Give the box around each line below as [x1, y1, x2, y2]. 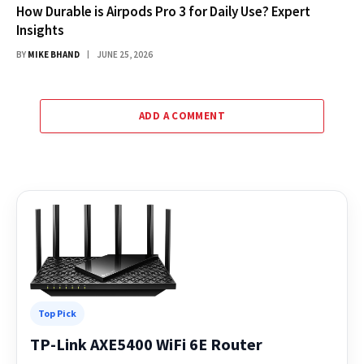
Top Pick [38, 306, 76, 319]
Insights [16, 20, 64, 39]
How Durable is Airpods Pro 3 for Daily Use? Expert [16, 2, 310, 20]
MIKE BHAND [28, 48, 80, 60]
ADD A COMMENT [138, 108, 226, 123]
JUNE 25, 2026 [97, 48, 153, 60]
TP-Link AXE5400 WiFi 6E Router [30, 333, 262, 354]
